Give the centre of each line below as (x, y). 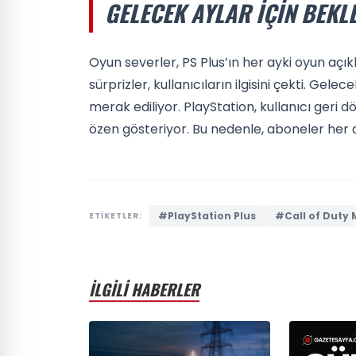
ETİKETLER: (116, 215)
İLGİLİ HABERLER (144, 289)
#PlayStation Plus (207, 215)
